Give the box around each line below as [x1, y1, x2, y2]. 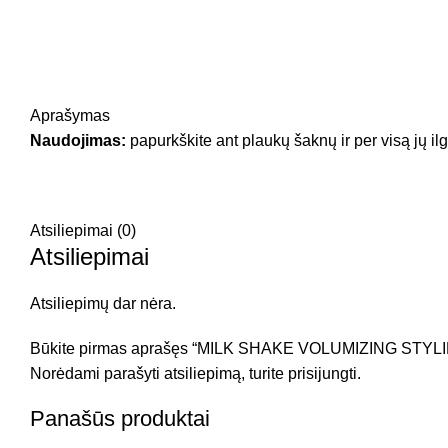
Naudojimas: [30, 132, 126, 149]
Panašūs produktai [30, 406, 210, 431]
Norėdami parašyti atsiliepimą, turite [30, 365, 288, 382]
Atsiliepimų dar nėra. [30, 295, 176, 312]
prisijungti [288, 365, 357, 382]
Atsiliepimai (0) [30, 222, 136, 239]
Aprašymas [30, 107, 110, 124]
